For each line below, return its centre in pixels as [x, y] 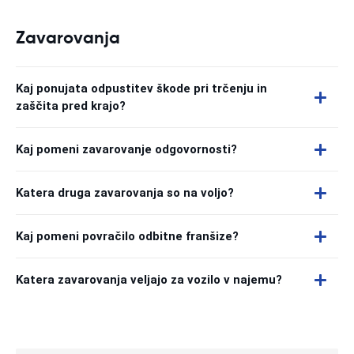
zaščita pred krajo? [71, 106]
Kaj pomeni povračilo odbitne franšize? [127, 236]
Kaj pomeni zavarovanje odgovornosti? [126, 149]
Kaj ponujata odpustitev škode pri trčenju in [141, 88]
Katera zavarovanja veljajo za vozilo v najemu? [149, 280]
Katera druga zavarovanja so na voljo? [125, 193]
